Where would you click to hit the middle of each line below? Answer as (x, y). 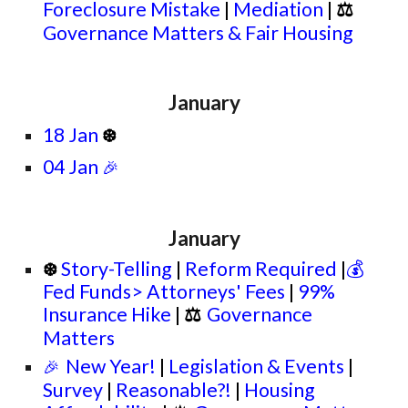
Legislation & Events (259, 366)
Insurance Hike (107, 314)
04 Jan (71, 167)
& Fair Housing (289, 33)
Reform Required (261, 269)
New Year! (111, 366)
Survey (73, 390)
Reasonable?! (174, 390)
